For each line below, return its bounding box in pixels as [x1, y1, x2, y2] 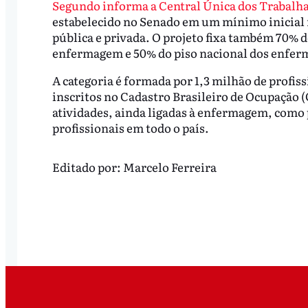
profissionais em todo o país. [52, 119, 209, 137]
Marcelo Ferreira [122, 157, 217, 175]
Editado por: [52, 157, 123, 175]
